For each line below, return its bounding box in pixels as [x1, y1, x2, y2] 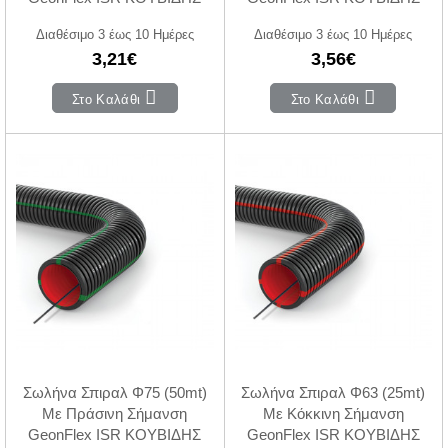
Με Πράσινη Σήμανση [42, 404, 188, 422]
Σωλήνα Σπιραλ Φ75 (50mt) [22, 383, 207, 401]
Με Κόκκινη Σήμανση [262, 404, 404, 422]
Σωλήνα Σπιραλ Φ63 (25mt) [241, 383, 426, 401]
